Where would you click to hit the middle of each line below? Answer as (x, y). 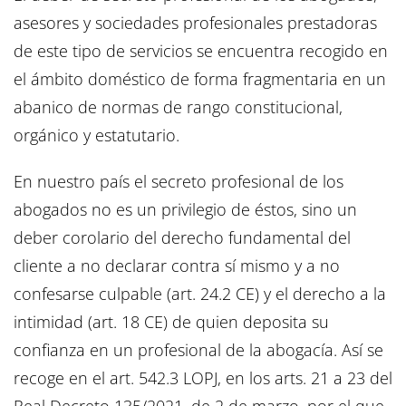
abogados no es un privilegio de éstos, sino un (185, 210)
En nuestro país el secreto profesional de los (179, 182)
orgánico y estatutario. (97, 135)
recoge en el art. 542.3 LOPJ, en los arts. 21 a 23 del (203, 378)
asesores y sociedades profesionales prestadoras (195, 23)
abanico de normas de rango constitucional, (178, 107)
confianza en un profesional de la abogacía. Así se (198, 350)
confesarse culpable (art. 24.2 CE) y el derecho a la (200, 294)
